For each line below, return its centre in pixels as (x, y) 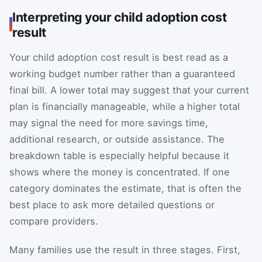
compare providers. (54, 221)
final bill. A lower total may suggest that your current (129, 90)
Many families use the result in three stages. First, (125, 250)
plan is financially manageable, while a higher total (125, 106)
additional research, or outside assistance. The (117, 139)
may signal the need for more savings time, (109, 123)
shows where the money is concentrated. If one (120, 172)
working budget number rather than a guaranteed (122, 73)
